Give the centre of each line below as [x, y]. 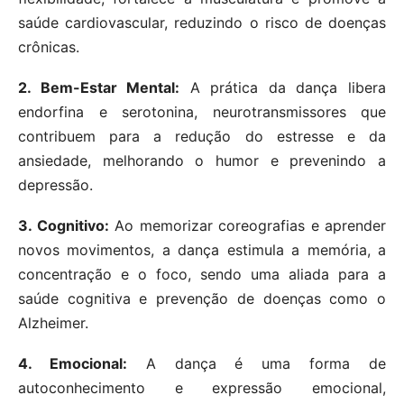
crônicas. [49, 47]
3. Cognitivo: [64, 226]
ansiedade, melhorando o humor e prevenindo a [202, 161]
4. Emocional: [73, 364]
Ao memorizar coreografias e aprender [247, 226]
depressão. [55, 185]
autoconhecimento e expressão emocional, [202, 388]
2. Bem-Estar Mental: [99, 88]
